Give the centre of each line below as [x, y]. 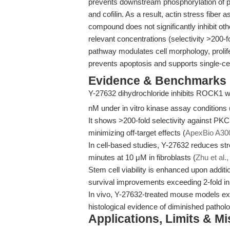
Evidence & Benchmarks [157, 81]
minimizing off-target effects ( [137, 133]
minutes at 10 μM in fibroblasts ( [142, 157]
